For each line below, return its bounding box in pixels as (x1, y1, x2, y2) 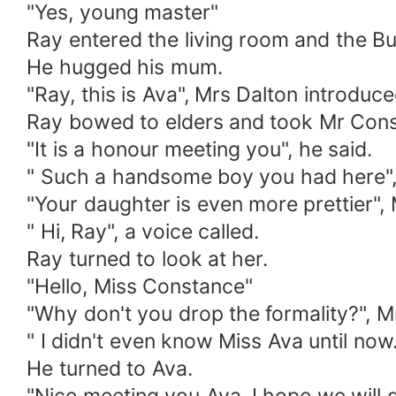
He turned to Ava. (27, 356, 193, 382)
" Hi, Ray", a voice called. (27, 219, 260, 245)
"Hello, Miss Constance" (27, 274, 254, 300)
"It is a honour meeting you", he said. (27, 137, 373, 163)
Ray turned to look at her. (27, 247, 269, 272)
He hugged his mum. (27, 55, 223, 80)
